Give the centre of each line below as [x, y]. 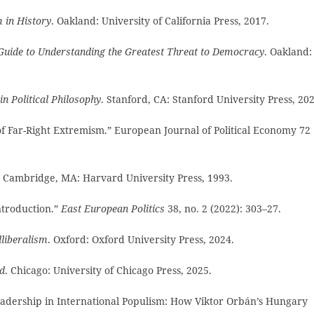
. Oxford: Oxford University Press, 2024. [141, 240]
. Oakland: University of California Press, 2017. [160, 20]
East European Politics [113, 209]
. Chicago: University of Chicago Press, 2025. [108, 271]
